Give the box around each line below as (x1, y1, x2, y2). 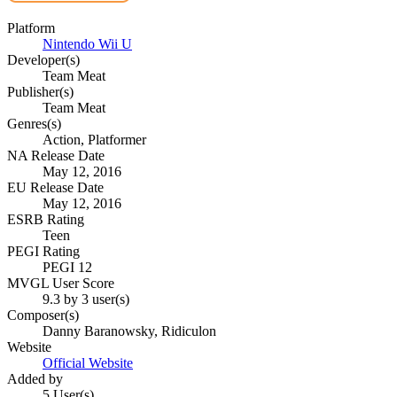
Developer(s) (7, 52, 80, 68)
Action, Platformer (43, 132, 146, 148)
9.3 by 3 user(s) (43, 292, 129, 307)
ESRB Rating (7, 212, 84, 228)
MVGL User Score (7, 276, 114, 292)
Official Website (43, 355, 133, 371)
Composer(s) (7, 307, 79, 323)
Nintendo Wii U (43, 36, 132, 52)
